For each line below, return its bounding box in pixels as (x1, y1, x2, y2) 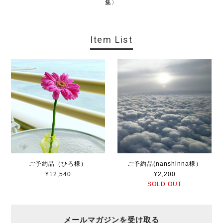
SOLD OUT (147, 180, 182, 188)
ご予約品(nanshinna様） (127, 160, 202, 167)
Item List (90, 34, 133, 45)
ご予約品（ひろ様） (29, 160, 88, 167)
